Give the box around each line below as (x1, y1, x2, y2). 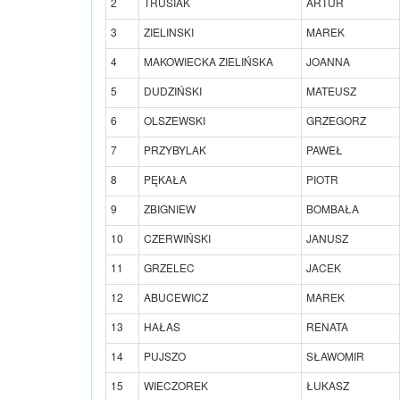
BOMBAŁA (306, 200, 359, 216)
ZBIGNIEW (144, 200, 196, 216)
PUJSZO (144, 347, 186, 363)
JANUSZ (306, 229, 348, 246)
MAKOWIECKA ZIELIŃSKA (144, 53, 273, 69)
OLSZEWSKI (144, 112, 205, 128)
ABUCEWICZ (144, 288, 208, 304)
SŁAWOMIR (306, 347, 364, 363)
